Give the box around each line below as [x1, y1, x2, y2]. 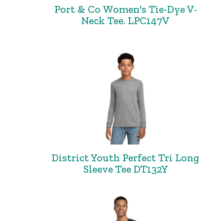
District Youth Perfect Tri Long [52, 151, 200, 164]
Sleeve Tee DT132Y [83, 163, 168, 175]
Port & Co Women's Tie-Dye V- [54, 3, 197, 15]
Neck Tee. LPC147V [81, 14, 170, 27]
